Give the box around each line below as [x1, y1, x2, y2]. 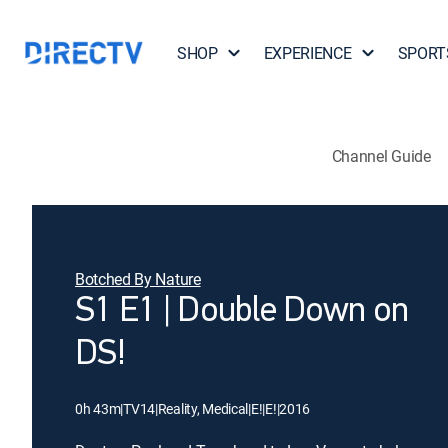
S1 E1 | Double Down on [75, 294, 409, 330]
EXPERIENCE [263, 42, 352, 64]
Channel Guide [331, 144, 431, 167]
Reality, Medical [157, 399, 249, 418]
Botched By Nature [75, 268, 201, 290]
